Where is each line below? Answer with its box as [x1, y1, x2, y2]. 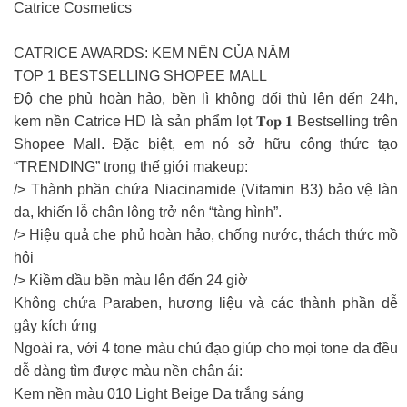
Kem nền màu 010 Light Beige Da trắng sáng [14, 386, 303, 402]
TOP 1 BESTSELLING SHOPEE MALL [14, 68, 267, 84]
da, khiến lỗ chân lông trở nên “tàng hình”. [14, 204, 282, 220]
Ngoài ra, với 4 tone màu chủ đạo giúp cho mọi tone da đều [14, 341, 398, 356]
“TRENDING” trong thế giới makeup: [14, 159, 248, 174]
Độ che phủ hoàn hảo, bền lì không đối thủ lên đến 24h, [14, 91, 398, 106]
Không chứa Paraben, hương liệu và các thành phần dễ [14, 295, 398, 311]
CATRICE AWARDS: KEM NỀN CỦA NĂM [14, 45, 290, 61]
